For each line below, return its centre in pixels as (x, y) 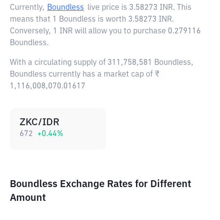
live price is (108, 8)
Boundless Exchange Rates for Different (100, 184)
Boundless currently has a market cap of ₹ (85, 75)
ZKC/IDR (40, 122)
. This (182, 8)
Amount (28, 198)
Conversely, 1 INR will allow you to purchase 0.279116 (105, 31)
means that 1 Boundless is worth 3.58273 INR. (92, 20)
